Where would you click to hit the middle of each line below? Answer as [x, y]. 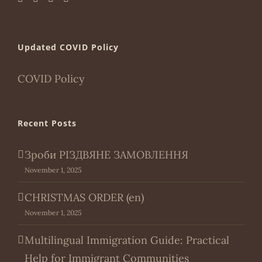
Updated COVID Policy [68, 47]
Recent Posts [47, 123]
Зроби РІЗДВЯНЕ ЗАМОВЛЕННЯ [106, 155]
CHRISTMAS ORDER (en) [84, 198]
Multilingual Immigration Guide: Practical [127, 240]
